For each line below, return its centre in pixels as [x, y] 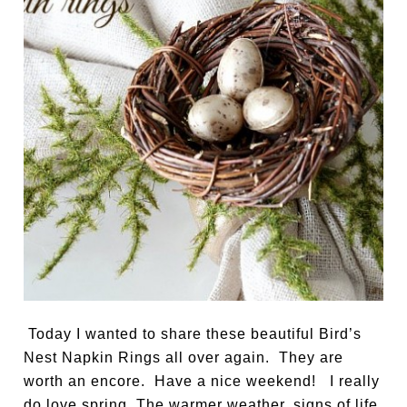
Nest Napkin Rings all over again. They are [184, 357]
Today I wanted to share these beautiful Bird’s [193, 333]
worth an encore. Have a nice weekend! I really [202, 381]
